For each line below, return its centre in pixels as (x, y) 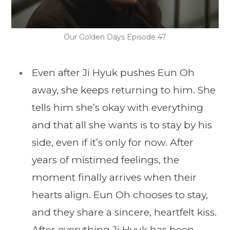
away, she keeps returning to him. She (124, 90)
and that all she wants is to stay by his (122, 125)
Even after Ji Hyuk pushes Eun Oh (113, 73)
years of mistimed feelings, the (106, 160)
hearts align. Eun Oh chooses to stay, (120, 195)
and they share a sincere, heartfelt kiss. (124, 213)
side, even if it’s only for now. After (113, 143)
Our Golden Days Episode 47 (115, 37)
